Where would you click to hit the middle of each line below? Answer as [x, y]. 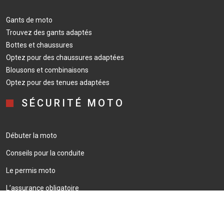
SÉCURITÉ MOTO [73, 103]
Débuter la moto [31, 135]
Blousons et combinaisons [47, 70]
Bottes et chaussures [39, 45]
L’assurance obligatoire [42, 188]
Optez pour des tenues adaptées [58, 82]
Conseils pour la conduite [45, 153]
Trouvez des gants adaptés [49, 32]
